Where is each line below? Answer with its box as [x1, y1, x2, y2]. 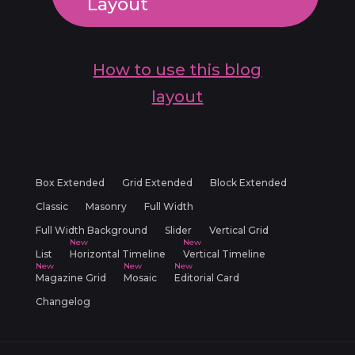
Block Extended [209, 176, 287, 189]
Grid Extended [121, 176, 193, 189]
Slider [164, 223, 192, 236]
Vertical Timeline [182, 247, 265, 260]
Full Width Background [35, 223, 147, 236]
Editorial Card [174, 271, 239, 284]
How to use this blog [93, 59, 262, 79]
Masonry [85, 200, 127, 212]
